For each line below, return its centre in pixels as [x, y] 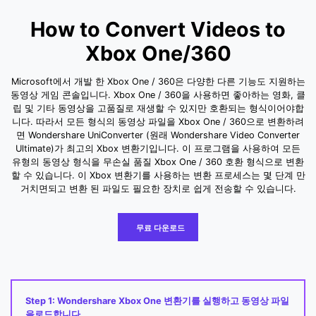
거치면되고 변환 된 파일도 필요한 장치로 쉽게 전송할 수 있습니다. [158, 188]
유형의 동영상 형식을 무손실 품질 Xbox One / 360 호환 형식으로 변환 [158, 162]
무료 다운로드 [160, 228]
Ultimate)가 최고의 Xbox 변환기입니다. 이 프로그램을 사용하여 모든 [158, 148]
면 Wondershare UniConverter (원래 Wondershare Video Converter [158, 135]
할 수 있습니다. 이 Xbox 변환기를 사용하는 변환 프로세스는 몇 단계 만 [158, 175]
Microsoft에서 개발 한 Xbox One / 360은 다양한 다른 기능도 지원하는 [158, 81]
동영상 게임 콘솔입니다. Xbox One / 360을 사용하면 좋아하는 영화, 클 [158, 95]
